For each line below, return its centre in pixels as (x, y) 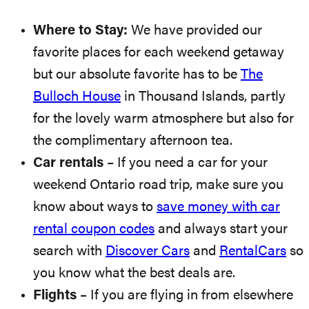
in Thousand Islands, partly (203, 97)
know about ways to (95, 207)
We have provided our (197, 31)
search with (69, 251)
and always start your (221, 229)
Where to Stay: (82, 31)
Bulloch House (77, 97)
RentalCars (253, 251)
